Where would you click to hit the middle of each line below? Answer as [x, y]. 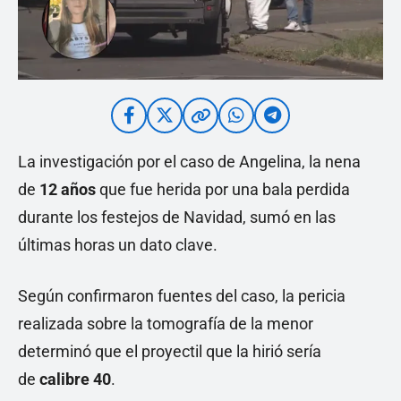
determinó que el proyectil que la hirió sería [170, 351]
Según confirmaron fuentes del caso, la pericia [182, 295]
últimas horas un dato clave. [118, 244]
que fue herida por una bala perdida [223, 189]
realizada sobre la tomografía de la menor [166, 323]
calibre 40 [75, 379]
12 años [68, 189]
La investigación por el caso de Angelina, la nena [189, 161]
